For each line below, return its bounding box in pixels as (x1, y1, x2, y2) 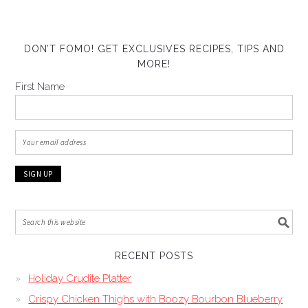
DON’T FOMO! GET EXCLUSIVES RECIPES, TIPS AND (23, 43, 285, 54)
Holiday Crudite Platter (28, 272, 132, 285)
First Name (15, 80, 65, 93)
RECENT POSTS (115, 250, 193, 261)
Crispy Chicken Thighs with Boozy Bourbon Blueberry (28, 292, 283, 305)
